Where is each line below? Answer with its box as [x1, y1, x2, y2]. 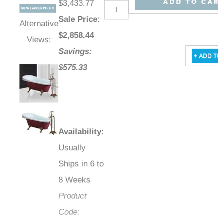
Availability [58, 127, 101, 137]
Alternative [19, 19, 58, 29]
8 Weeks [58, 175, 91, 185]
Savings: [58, 47, 92, 56]
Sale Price [58, 15, 97, 24]
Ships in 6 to [58, 159, 104, 169]
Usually [58, 143, 86, 153]
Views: [27, 35, 51, 45]
